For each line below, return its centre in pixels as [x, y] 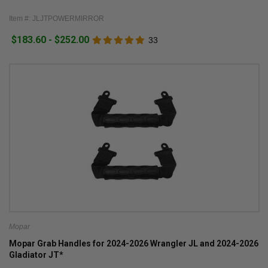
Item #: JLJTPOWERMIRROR [56, 19]
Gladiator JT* [36, 255]
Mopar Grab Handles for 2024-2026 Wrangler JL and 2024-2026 [133, 244]
